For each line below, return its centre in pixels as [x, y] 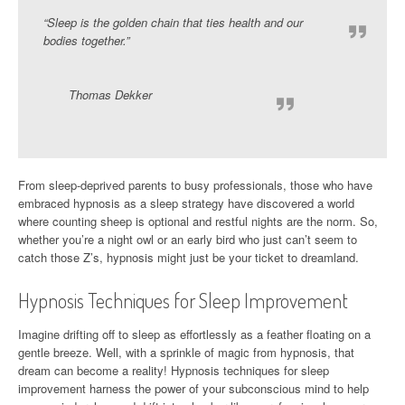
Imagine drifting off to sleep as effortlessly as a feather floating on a [194, 334]
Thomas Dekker [110, 94]
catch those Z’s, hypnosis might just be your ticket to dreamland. [188, 257]
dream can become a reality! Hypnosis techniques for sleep [174, 370]
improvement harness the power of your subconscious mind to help [193, 388]
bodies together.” [86, 40]
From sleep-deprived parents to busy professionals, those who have [195, 184]
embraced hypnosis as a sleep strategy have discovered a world [186, 202]
